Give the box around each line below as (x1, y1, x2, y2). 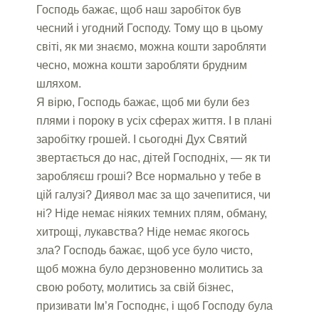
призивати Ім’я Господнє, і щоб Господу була (36, 299, 273, 312)
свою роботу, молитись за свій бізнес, (36, 281, 234, 293)
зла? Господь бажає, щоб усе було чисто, (36, 244, 253, 256)
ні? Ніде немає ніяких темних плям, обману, (36, 206, 268, 219)
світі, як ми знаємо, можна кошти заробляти (36, 40, 267, 53)
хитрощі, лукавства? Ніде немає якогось (36, 225, 250, 238)
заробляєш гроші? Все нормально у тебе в (36, 169, 262, 182)
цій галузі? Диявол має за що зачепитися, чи (36, 188, 271, 201)
